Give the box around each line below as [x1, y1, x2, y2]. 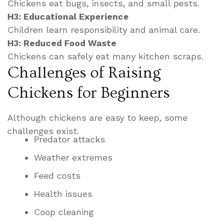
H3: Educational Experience [7, 11, 129, 22]
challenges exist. [7, 125, 79, 136]
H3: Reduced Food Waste [7, 37, 116, 48]
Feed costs [34, 170, 81, 181]
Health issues [34, 188, 92, 199]
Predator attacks [34, 134, 105, 144]
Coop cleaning [34, 206, 94, 217]
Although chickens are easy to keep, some [7, 112, 188, 123]
